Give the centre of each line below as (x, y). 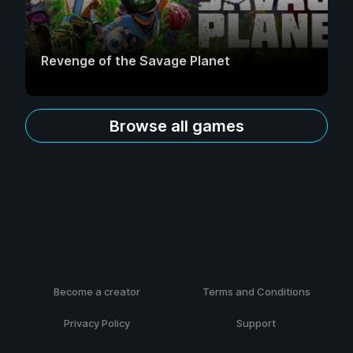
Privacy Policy (97, 323)
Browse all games (176, 126)
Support (256, 323)
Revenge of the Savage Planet (136, 61)
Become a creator (97, 292)
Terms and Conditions (256, 292)
